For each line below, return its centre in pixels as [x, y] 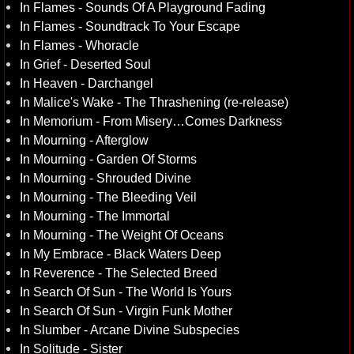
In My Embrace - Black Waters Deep [121, 254]
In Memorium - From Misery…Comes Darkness [151, 121]
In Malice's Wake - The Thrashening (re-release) [154, 102]
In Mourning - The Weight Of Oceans [122, 235]
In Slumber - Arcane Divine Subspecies [130, 330]
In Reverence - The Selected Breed [119, 273]
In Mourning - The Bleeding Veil [108, 197]
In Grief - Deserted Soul [85, 64]
